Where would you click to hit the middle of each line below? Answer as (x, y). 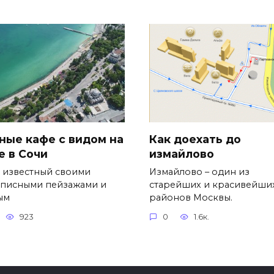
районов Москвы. (191, 197)
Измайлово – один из (199, 172)
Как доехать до (195, 139)
